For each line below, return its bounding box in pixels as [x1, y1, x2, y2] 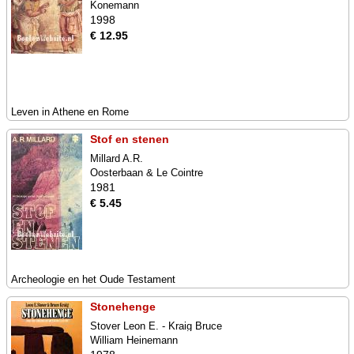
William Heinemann [90, 334, 178, 346]
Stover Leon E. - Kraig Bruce [90, 320, 222, 332]
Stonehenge [90, 300, 156, 313]
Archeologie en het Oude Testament [11, 273, 175, 285]
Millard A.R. [90, 153, 143, 164]
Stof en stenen [90, 133, 169, 145]
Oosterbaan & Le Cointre [90, 167, 203, 179]
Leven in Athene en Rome [11, 106, 129, 118]
